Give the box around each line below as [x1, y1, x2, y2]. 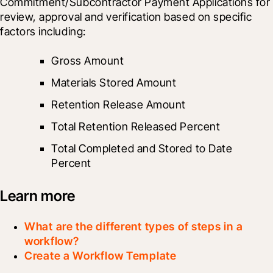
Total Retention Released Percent [51, 119, 223, 133]
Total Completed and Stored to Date [51, 141, 233, 155]
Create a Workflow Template [24, 249, 177, 262]
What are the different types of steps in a [24, 219, 243, 233]
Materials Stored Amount [51, 76, 179, 89]
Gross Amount [51, 54, 127, 67]
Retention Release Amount [51, 97, 186, 111]
